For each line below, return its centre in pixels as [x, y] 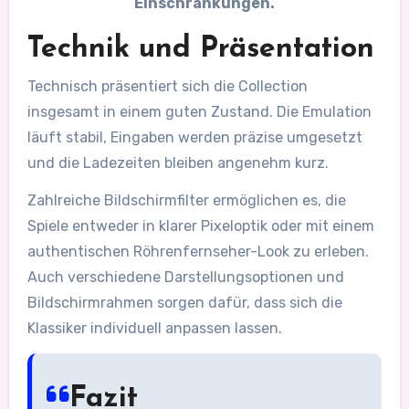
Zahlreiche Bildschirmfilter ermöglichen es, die [186, 201]
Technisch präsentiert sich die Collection [167, 87]
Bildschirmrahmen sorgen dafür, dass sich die [184, 303]
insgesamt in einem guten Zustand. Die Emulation [199, 112]
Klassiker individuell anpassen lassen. [154, 329]
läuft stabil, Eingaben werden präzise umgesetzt [194, 138]
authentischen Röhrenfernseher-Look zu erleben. [198, 252]
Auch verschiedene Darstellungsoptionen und [185, 278]
